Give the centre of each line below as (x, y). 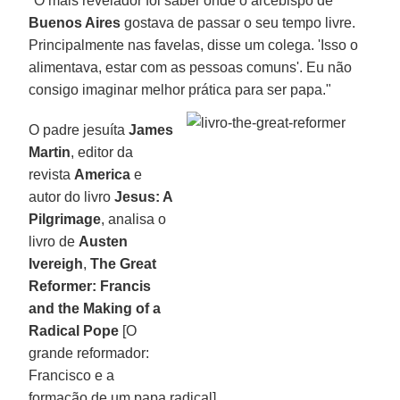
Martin (50, 152)
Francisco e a (72, 375)
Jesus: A (144, 196)
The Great (124, 263)
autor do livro (72, 196)
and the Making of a (95, 308)
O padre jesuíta (79, 129)
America (103, 174)
